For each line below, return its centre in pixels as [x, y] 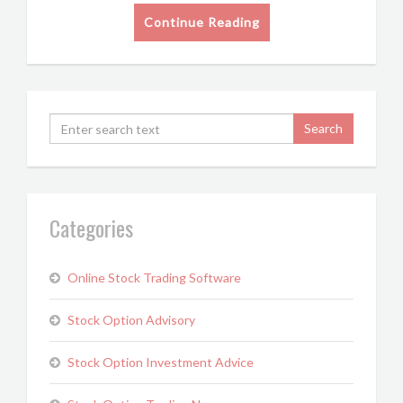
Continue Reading [201, 22]
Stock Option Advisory [131, 320]
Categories [91, 228]
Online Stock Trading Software [154, 278]
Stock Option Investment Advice [161, 362]
